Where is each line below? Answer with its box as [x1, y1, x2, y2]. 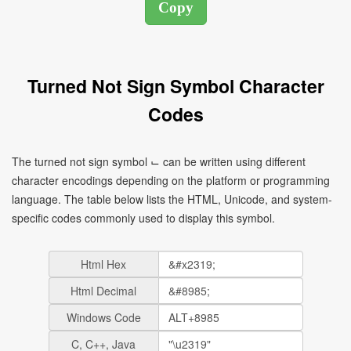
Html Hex [81, 256, 126, 272]
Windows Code [66, 309, 141, 325]
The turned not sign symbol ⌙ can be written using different [12, 154, 306, 169]
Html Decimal [71, 283, 136, 299]
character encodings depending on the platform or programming [12, 172, 330, 188]
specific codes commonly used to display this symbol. [12, 210, 275, 226]
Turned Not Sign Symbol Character [27, 73, 324, 99]
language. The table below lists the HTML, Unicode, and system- [12, 191, 332, 207]
